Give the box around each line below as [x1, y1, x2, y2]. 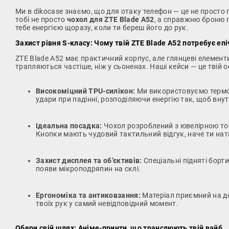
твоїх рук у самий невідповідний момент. [36, 199, 178, 208]
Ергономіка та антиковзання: [36, 191, 141, 200]
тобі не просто [15, 15, 67, 24]
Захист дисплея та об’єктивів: [36, 156, 142, 165]
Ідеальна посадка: [36, 122, 102, 130]
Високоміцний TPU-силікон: [36, 87, 135, 96]
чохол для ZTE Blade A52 [67, 15, 154, 24]
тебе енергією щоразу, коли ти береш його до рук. [15, 24, 189, 32]
